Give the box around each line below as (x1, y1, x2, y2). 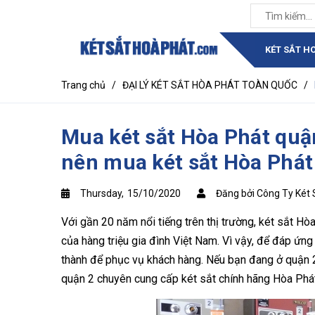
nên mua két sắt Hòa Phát (61, 150, 314, 174)
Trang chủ (61, 79, 105, 91)
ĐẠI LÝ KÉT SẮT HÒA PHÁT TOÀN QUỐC (122, 79, 297, 91)
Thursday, (80, 188, 126, 199)
